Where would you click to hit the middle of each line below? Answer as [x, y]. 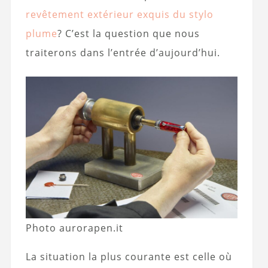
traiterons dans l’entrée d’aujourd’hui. [123, 53]
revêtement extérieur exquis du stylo [119, 15]
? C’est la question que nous [128, 34]
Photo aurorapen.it [75, 228]
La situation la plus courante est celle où [129, 257]
